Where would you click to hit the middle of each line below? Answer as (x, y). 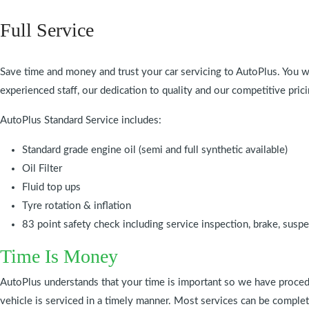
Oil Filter (42, 169)
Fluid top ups (51, 187)
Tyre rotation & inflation (77, 206)
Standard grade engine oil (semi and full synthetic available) (155, 150)
